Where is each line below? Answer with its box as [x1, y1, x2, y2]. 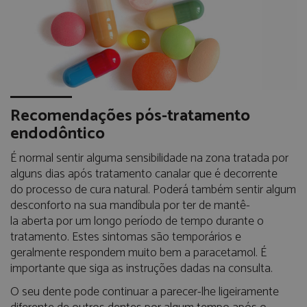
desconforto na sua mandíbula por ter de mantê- [10, 195, 250, 217]
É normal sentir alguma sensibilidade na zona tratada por [10, 148, 288, 169]
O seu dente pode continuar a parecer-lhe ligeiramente [10, 282, 279, 303]
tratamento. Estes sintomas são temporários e [10, 227, 241, 248]
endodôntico [10, 121, 105, 148]
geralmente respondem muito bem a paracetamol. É [10, 243, 267, 264]
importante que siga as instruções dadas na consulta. [10, 258, 273, 280]
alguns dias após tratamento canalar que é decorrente [10, 164, 278, 185]
